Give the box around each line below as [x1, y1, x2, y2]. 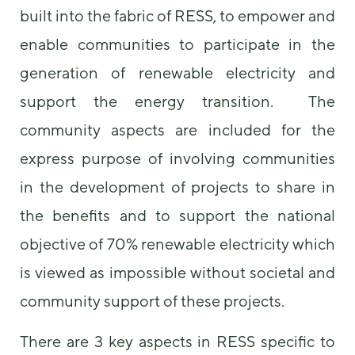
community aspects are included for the [20, 120, 335, 139]
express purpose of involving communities [20, 149, 335, 168]
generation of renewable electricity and [20, 63, 335, 82]
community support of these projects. [20, 292, 284, 311]
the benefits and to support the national [20, 206, 335, 225]
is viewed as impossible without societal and [20, 263, 335, 282]
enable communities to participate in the [20, 35, 335, 54]
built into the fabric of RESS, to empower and [20, 6, 335, 25]
